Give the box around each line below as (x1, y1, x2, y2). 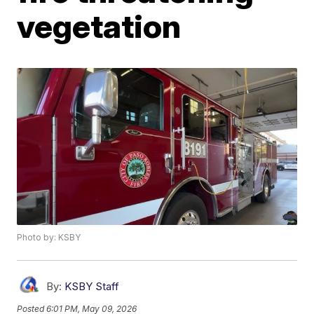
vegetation (17, 6, 182, 46)
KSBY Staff (64, 280, 120, 294)
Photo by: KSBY (17, 232, 81, 243)
